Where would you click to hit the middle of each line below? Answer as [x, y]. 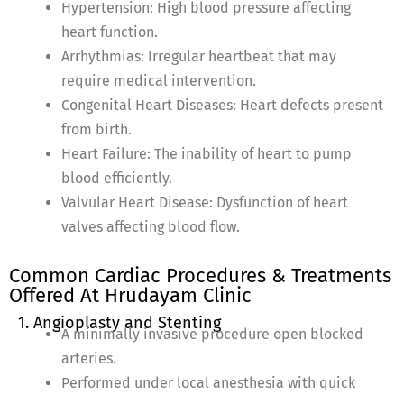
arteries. [89, 359]
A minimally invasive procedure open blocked [212, 335]
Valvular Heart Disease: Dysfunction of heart [205, 203]
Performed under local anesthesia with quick [208, 383]
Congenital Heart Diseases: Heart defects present [222, 106]
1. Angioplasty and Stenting [119, 323]
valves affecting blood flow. [151, 227]
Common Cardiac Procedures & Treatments [200, 276]
